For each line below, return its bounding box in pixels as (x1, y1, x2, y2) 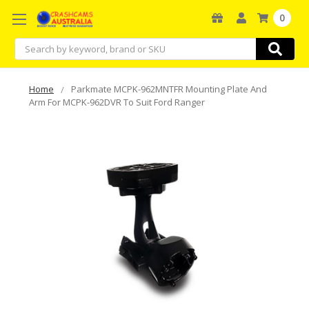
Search (14, 38, 45, 52)
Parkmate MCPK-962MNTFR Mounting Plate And (71, 82, 267, 95)
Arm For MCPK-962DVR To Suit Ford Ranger (29, 95, 205, 108)
